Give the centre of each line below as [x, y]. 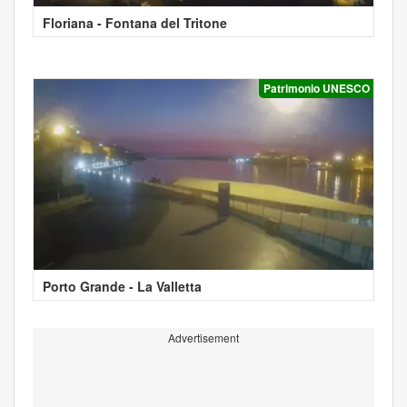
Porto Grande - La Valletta [122, 286]
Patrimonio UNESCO [317, 88]
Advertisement [203, 337]
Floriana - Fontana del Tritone [135, 22]
